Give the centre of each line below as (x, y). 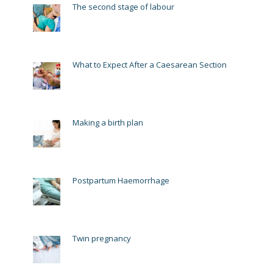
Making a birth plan (108, 123)
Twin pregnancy (102, 239)
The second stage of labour (123, 7)
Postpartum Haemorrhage (121, 181)
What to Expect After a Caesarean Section (150, 65)
